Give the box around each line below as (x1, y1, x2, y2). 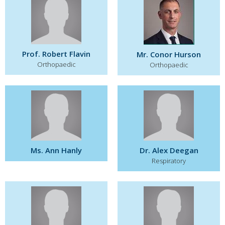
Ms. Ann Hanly (31, 145, 82, 155)
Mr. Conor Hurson (137, 49, 201, 59)
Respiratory (152, 156, 186, 165)
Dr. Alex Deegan (139, 145, 198, 155)
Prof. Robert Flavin (22, 49, 90, 59)
